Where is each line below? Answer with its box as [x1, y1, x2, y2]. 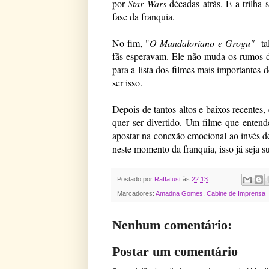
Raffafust [154, 175, 181, 183]
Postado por [117, 175, 154, 183]
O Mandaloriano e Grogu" [150, 36, 255, 49]
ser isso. [112, 76, 142, 89]
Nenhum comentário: [112, 217, 232, 233]
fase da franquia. [112, 10, 175, 23]
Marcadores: [117, 190, 156, 198]
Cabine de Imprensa [207, 190, 265, 198]
